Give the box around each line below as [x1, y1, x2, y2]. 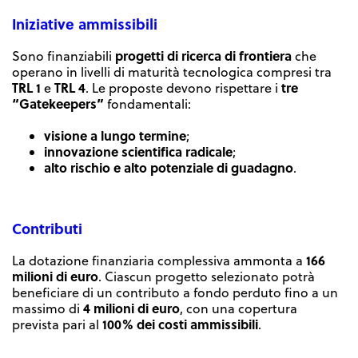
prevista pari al [12, 315, 102, 333]
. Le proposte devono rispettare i [86, 78, 278, 97]
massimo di [12, 299, 83, 317]
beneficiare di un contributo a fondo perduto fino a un [12, 283, 338, 301]
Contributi [12, 217, 82, 239]
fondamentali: [104, 94, 191, 113]
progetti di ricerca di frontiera [115, 46, 292, 65]
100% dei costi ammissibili [102, 314, 258, 333]
